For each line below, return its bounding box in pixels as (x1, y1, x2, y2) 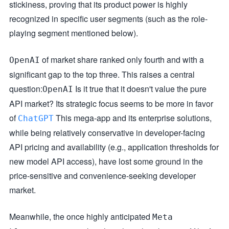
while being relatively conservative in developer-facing (9, 126, 205, 139)
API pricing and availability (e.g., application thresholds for (9, 141, 219, 153)
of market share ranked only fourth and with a (40, 53, 204, 65)
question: (9, 82, 42, 95)
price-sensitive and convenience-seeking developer (9, 169, 196, 181)
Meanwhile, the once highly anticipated (9, 210, 152, 222)
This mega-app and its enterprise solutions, (54, 111, 212, 124)
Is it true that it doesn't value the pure (73, 82, 207, 95)
